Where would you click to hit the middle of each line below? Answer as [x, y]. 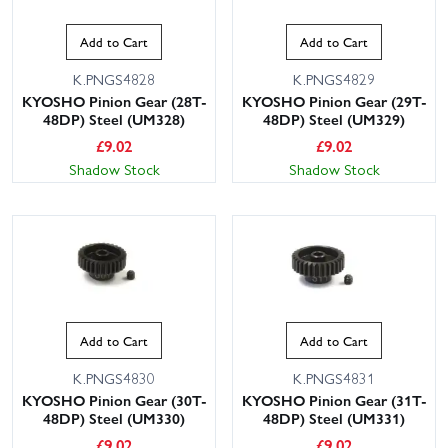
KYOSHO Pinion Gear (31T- [334, 400]
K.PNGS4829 [334, 79]
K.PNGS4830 [114, 378]
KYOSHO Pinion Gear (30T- [114, 400]
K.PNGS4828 [114, 79]
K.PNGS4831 [334, 378]
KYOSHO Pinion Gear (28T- [114, 101]
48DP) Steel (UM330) [114, 418]
